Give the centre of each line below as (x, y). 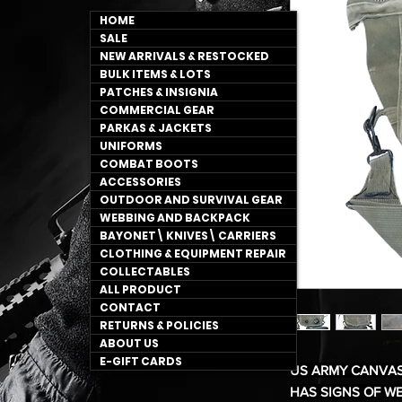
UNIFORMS (131, 145)
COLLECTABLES (145, 271)
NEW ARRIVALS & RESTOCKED (184, 56)
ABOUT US (129, 343)
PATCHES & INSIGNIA (159, 92)
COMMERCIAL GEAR (157, 109)
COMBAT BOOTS (149, 163)
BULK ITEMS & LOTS (155, 74)
